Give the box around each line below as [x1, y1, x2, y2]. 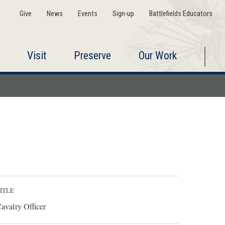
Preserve [73, 49, 111, 62]
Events [77, 10, 97, 18]
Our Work [138, 49, 177, 62]
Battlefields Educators [149, 10, 212, 18]
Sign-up [112, 10, 134, 18]
